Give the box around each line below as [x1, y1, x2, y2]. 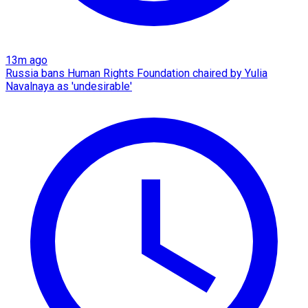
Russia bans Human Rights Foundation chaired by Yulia [5, 66, 267, 80]
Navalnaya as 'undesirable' [5, 79, 132, 93]
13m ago [5, 53, 47, 67]
